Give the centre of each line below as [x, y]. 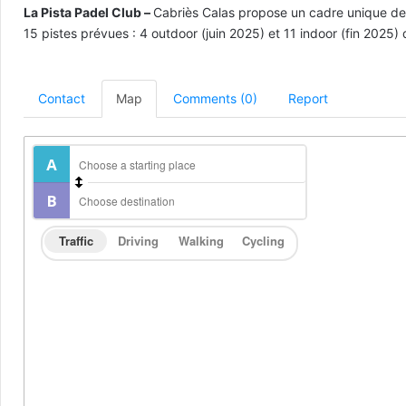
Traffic [76, 241]
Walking [201, 241]
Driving [138, 241]
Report [308, 99]
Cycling [263, 241]
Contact [62, 99]
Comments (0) [215, 99]
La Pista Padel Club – [88, 13]
